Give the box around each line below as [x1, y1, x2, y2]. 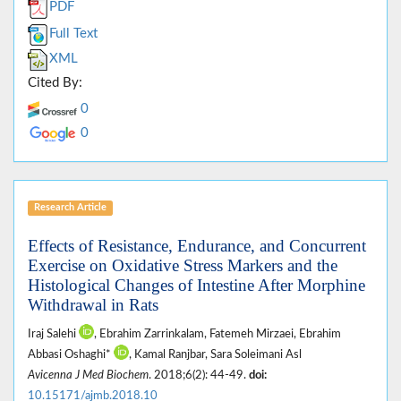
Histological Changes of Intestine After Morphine [28, 276, 365, 295]
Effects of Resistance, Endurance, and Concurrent [28, 236, 366, 256]
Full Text [49, 27, 98, 41]
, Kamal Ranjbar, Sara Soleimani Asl [129, 349, 302, 361]
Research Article [33, 202, 107, 213]
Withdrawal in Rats [28, 295, 158, 315]
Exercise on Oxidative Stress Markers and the [28, 256, 337, 276]
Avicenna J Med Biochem [28, 370, 149, 381]
